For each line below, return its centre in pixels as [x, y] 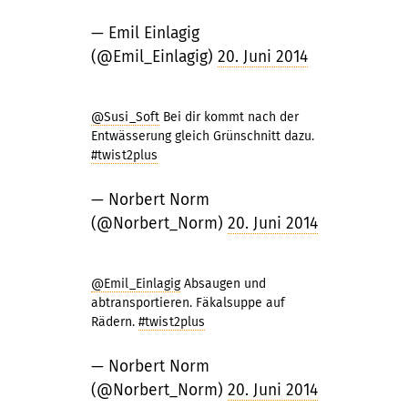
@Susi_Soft [125, 117]
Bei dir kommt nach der [229, 117]
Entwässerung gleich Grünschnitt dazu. [203, 136]
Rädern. [115, 322]
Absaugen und [224, 284]
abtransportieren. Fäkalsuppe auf [188, 303]
